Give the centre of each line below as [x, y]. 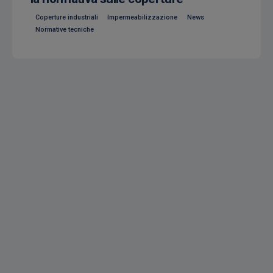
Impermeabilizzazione [143, 18]
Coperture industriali [66, 18]
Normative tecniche [64, 29]
